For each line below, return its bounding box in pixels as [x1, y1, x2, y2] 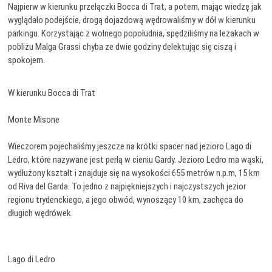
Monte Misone [8, 114, 60, 125]
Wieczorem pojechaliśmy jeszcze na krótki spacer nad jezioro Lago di [8, 141, 252, 152]
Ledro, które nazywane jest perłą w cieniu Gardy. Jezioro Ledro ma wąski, [8, 154, 264, 165]
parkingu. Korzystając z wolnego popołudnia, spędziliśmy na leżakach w [8, 28, 260, 39]
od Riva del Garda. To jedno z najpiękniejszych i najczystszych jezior [8, 181, 246, 192]
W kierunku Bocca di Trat [8, 87, 96, 98]
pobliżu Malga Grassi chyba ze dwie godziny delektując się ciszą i [8, 41, 237, 52]
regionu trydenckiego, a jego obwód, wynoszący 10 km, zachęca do [8, 194, 244, 205]
